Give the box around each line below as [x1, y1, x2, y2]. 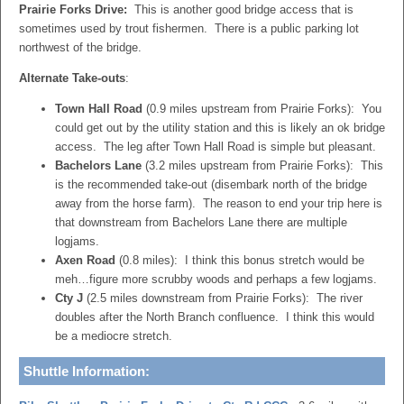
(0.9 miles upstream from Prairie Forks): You [142, 102, 381, 115]
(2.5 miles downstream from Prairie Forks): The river [83, 291, 363, 305]
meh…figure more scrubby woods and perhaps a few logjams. [55, 272, 377, 286]
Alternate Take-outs [19, 71, 125, 85]
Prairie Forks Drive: [19, 3, 127, 16]
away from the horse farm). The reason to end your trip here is [55, 197, 382, 210]
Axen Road [55, 253, 115, 267]
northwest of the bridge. [19, 41, 142, 54]
